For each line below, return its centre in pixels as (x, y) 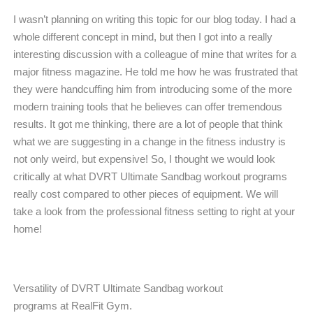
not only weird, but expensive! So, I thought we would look (144, 159)
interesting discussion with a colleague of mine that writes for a (155, 54)
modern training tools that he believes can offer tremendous (148, 107)
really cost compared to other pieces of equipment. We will (146, 194)
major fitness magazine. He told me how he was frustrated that (155, 72)
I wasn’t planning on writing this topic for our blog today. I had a (154, 19)
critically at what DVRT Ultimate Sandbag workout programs (150, 176)
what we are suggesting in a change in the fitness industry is (150, 141)
